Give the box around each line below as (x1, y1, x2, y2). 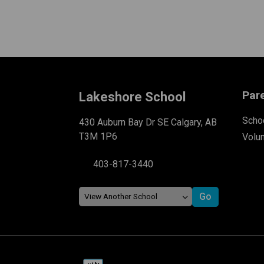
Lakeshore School (79, 89, 186, 104)
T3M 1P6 (79, 130, 118, 142)
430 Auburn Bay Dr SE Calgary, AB (79, 116, 217, 128)
